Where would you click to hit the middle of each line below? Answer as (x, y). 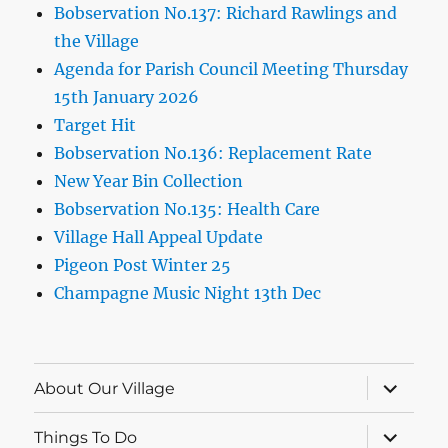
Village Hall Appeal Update (159, 237)
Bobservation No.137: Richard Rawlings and (226, 13)
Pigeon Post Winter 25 (143, 265)
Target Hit (95, 125)
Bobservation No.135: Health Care (187, 209)
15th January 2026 (127, 97)
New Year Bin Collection (149, 181)
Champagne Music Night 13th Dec (188, 293)
